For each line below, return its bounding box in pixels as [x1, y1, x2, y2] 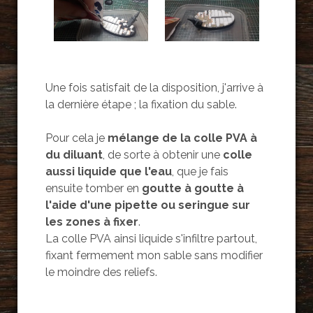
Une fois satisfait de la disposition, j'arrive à [45, 80, 263, 94]
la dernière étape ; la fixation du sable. [45, 97, 237, 111]
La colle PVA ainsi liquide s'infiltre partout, [45, 231, 257, 245]
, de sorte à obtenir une [102, 147, 223, 161]
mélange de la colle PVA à [107, 131, 257, 145]
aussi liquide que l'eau [45, 164, 172, 178]
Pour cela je [45, 131, 108, 145]
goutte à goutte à [141, 181, 244, 195]
